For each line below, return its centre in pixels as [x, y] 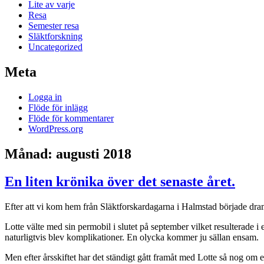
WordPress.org [56, 129]
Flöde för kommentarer [71, 118]
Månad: [30, 154]
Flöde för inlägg [58, 108]
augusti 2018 [94, 154]
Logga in [45, 97]
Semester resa [54, 26]
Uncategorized [55, 47]
